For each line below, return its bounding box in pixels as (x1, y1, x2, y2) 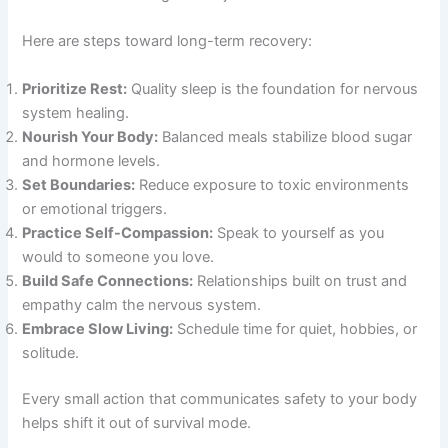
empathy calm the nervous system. (22, 295, 262, 314)
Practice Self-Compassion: (22, 223, 214, 242)
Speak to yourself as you (213, 223, 385, 242)
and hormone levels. (22, 151, 161, 170)
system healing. (22, 103, 130, 122)
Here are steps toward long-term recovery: (22, 32, 313, 51)
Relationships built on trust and (193, 271, 408, 290)
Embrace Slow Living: (22, 319, 174, 338)
